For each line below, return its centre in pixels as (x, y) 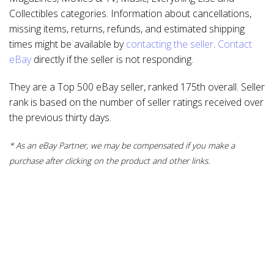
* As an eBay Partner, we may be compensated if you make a (122, 145)
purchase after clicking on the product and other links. (109, 161)
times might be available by (68, 44)
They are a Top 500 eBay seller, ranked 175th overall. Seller (137, 87)
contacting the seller (170, 44)
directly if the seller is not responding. (112, 59)
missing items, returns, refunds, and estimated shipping (127, 29)
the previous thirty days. (60, 117)
